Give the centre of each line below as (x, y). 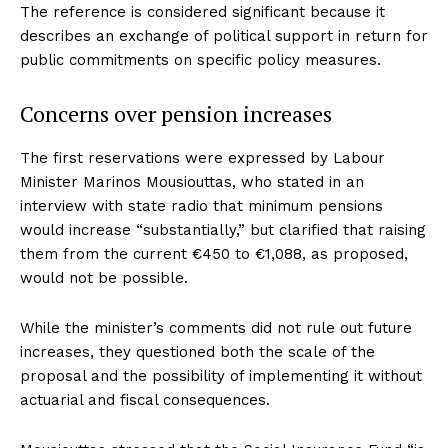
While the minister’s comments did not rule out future (216, 327)
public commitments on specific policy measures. (200, 59)
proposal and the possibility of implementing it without (221, 375)
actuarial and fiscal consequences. (145, 399)
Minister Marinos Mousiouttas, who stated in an (192, 181)
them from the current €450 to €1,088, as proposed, (214, 253)
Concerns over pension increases (176, 113)
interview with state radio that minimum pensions (201, 205)
